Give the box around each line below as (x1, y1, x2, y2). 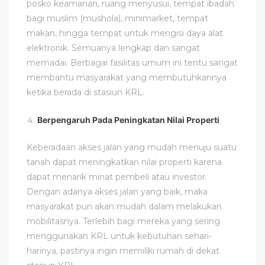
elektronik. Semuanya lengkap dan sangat (27, 42, 200, 53)
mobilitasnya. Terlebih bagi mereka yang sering (27, 215, 220, 227)
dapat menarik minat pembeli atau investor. (27, 171, 207, 182)
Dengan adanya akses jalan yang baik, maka (27, 186, 208, 197)
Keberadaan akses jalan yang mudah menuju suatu (27, 141, 237, 153)
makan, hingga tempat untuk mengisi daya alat (27, 27, 223, 38)
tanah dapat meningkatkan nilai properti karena (27, 156, 222, 167)
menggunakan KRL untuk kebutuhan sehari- (27, 230, 212, 241)
